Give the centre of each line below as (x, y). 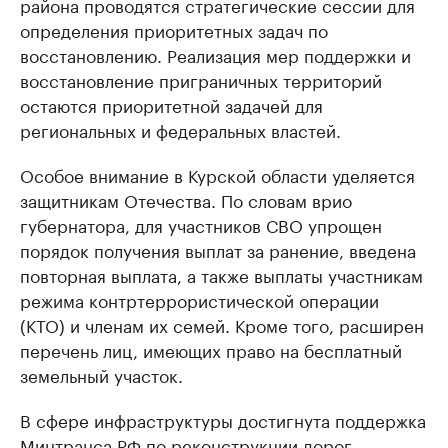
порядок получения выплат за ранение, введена (218, 249)
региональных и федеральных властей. (180, 129)
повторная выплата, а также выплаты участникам (221, 274)
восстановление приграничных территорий (201, 79)
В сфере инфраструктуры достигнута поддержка (223, 419)
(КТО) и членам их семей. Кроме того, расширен (222, 324)
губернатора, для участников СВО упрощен (201, 224)
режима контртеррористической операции (199, 299)
